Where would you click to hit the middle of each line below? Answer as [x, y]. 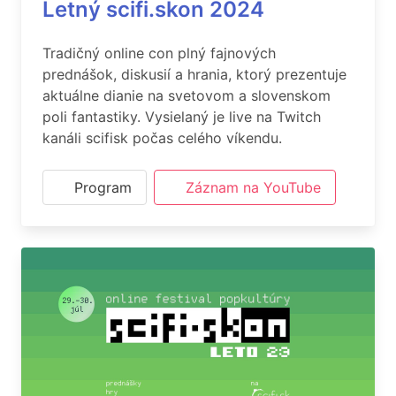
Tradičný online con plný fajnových [159, 53]
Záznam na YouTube [253, 187]
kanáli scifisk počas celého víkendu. [162, 138]
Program [103, 187]
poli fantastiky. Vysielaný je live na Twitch [182, 117]
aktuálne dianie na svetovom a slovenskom [187, 95]
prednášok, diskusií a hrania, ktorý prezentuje [194, 74]
